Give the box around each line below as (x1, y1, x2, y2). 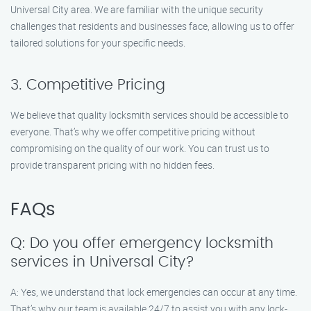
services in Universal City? (10, 255, 194, 269)
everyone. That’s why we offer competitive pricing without (10, 125, 255, 138)
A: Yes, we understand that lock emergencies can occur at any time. (10, 285, 297, 299)
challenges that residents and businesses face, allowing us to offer (10, 19, 294, 33)
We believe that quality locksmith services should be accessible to (10, 108, 289, 121)
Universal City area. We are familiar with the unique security (10, 3, 263, 16)
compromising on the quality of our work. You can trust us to (10, 142, 269, 155)
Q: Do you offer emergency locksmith (10, 236, 274, 251)
